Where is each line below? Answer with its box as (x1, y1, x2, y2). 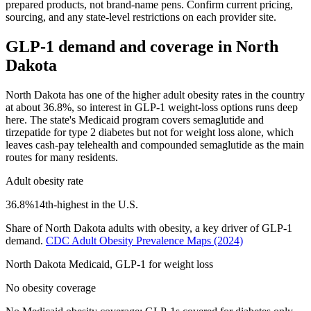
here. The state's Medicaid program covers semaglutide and (6, 113, 264, 126)
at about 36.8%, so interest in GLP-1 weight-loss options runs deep (6, 101, 298, 113)
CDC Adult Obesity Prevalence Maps (46, 234, 211, 246)
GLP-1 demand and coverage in (6, 37, 236, 56)
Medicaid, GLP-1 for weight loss (66, 258, 213, 270)
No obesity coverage (6, 281, 96, 294)
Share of (6, 221, 45, 234)
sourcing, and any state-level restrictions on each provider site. (6, 10, 276, 23)
